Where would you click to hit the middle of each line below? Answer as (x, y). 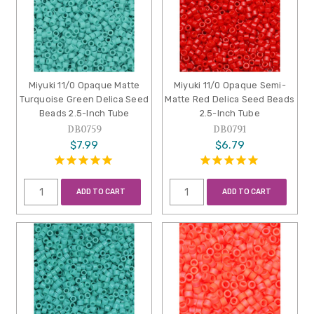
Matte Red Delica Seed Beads (230, 100)
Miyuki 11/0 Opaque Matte (84, 86)
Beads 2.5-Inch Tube (84, 114)
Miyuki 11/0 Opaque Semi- (230, 86)
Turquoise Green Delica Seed (84, 100)
